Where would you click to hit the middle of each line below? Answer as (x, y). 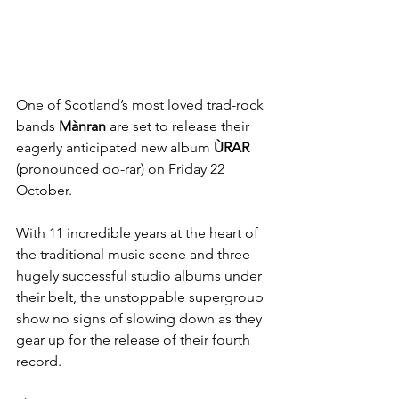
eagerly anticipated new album (115, 147)
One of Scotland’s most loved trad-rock (142, 104)
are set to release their (181, 126)
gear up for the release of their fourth (135, 339)
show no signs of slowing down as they (141, 318)
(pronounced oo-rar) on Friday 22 (122, 168)
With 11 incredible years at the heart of (139, 232)
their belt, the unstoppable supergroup (142, 297)
